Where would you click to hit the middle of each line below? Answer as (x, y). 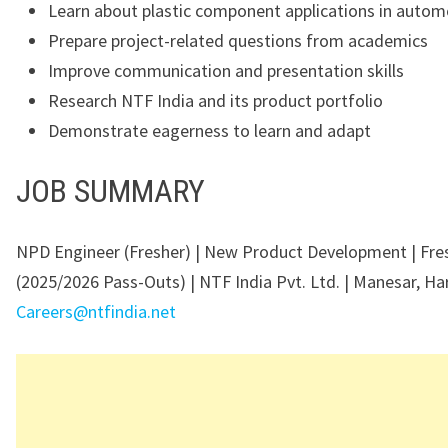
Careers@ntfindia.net (96, 311)
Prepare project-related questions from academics (238, 40)
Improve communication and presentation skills (226, 70)
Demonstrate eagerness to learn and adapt (209, 130)
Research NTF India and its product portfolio (215, 100)
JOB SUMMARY (110, 191)
